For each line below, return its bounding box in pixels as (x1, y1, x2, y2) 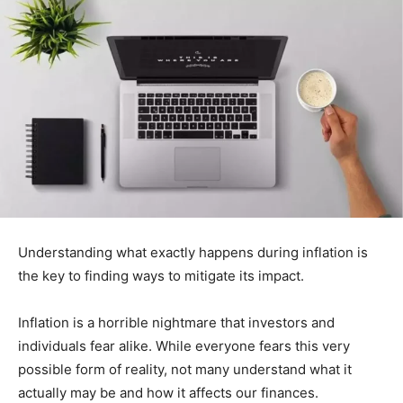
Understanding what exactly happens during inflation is (18, 244, 368, 262)
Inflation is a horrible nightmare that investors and (18, 314, 335, 332)
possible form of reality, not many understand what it (18, 361, 352, 379)
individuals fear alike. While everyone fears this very (18, 337, 350, 355)
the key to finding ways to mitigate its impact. (18, 267, 304, 285)
